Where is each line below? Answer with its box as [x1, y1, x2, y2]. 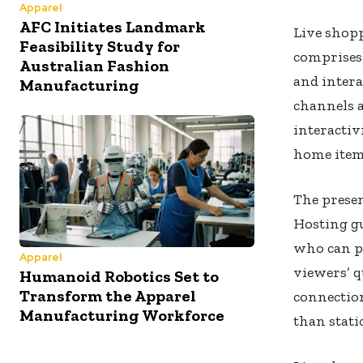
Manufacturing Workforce [19, 305, 224, 325]
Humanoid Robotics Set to [19, 266, 219, 286]
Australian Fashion [19, 56, 169, 76]
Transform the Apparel [19, 285, 196, 305]
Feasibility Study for [19, 36, 180, 57]
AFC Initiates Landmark [19, 17, 206, 37]
